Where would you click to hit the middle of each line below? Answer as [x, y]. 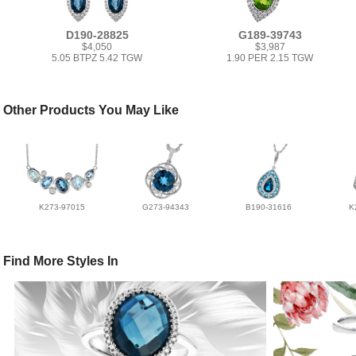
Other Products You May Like [91, 110]
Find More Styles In [61, 261]
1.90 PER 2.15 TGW [270, 58]
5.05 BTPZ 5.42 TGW [97, 58]
